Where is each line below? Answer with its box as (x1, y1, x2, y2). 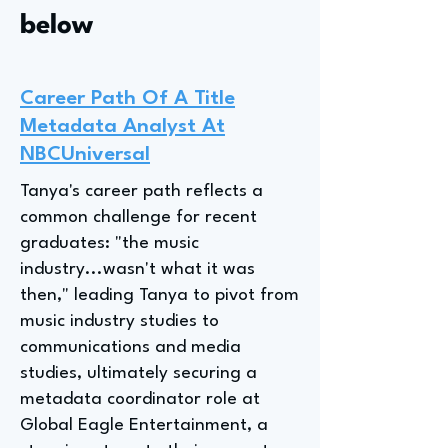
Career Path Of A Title (20, 89, 235, 109)
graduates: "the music (20, 235, 199, 252)
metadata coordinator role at (20, 391, 260, 408)
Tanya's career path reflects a (20, 183, 263, 200)
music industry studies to (20, 313, 219, 330)
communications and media (20, 339, 241, 356)
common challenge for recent (20, 209, 257, 226)
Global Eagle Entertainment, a (20, 417, 268, 434)
